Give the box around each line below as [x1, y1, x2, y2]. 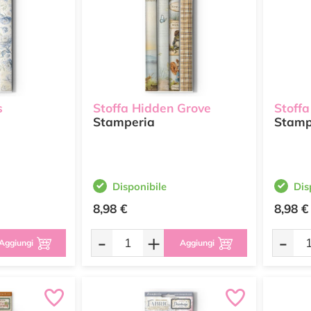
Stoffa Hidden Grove [93, 101, 211, 116]
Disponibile [112, 180, 167, 193]
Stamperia [93, 115, 155, 130]
